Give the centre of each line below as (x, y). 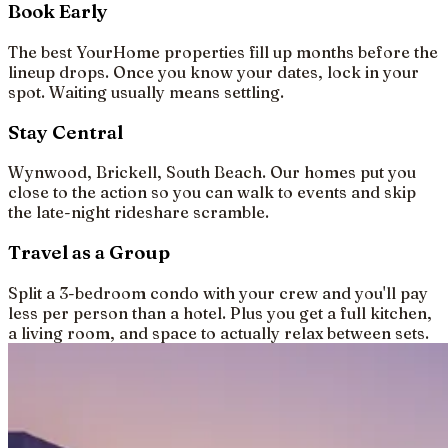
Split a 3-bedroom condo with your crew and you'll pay (218, 292)
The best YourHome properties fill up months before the (223, 51)
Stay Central (65, 132)
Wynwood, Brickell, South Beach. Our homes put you (212, 172)
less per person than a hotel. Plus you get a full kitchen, (220, 312)
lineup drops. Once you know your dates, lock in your (213, 71)
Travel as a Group (89, 253)
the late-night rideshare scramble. (138, 212)
